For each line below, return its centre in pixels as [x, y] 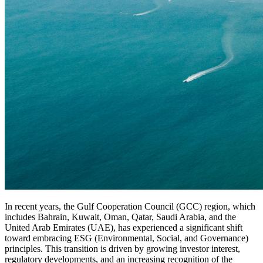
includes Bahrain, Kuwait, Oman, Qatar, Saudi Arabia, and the [120, 217]
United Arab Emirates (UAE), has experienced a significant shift [124, 227]
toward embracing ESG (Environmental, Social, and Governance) [127, 238]
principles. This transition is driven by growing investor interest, [122, 248]
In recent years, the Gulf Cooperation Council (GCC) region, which [130, 206]
